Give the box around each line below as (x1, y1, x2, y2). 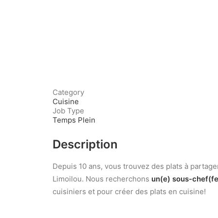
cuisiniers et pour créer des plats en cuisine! (53, 187, 206, 196)
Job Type (53, 106, 84, 115)
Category (53, 88, 84, 97)
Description (53, 137, 118, 151)
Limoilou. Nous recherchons (53, 174, 151, 183)
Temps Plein (53, 115, 95, 125)
